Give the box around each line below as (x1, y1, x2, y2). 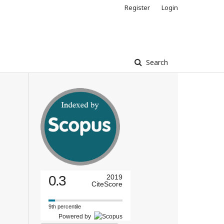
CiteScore (91, 180, 122, 188)
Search (144, 57, 168, 67)
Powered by (58, 213, 94, 220)
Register (124, 3, 150, 12)
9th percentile (48, 203, 81, 210)
